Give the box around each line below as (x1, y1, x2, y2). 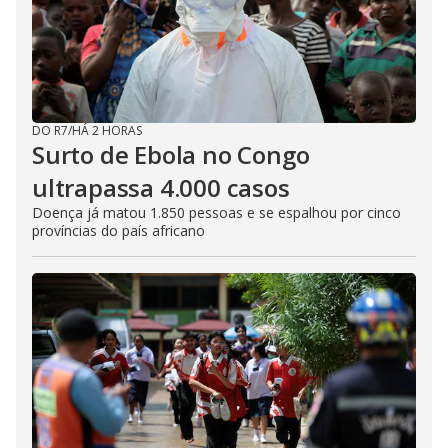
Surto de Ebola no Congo (32, 137, 310, 171)
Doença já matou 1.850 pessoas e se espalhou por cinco (32, 202, 401, 222)
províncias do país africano (32, 220, 205, 240)
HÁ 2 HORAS (72, 121, 142, 139)
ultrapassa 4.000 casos (32, 170, 290, 204)
